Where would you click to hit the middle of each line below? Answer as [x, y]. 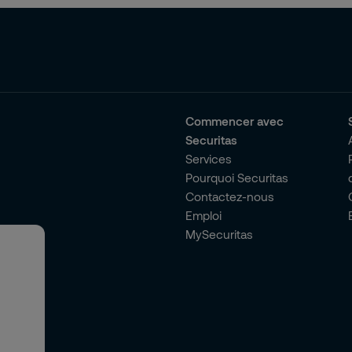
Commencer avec [234, 121]
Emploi [203, 215]
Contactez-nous [229, 196]
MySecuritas [219, 234]
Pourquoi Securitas [236, 178]
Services [208, 159]
